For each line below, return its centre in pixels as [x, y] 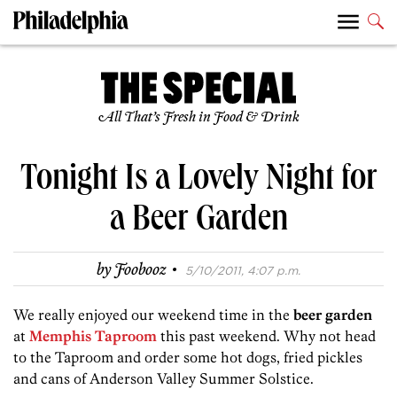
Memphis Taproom [93, 336]
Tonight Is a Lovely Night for [198, 182]
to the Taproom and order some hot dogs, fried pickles [188, 358]
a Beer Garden [198, 223]
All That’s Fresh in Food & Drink [198, 118]
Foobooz [140, 271]
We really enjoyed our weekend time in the [153, 315]
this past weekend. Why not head [266, 336]
